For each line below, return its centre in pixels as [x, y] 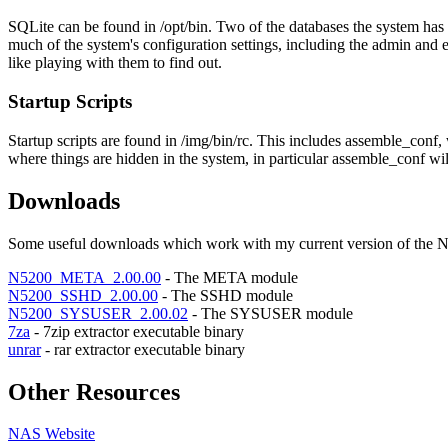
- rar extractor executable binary [143, 349]
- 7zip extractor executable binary [137, 331]
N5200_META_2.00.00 [84, 277]
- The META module [229, 277]
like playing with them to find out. [115, 63]
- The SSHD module [225, 295]
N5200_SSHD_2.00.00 [83, 295]
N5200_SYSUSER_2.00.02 [98, 313]
